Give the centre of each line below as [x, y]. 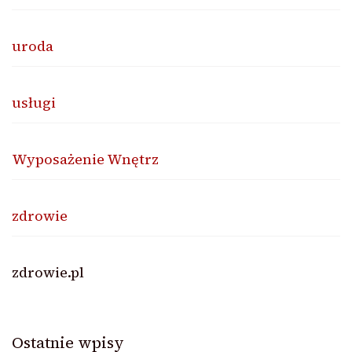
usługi [34, 103]
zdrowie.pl [48, 273]
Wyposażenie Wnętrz [85, 159]
